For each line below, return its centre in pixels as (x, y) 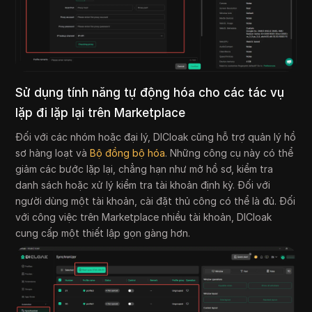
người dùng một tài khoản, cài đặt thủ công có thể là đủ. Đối (156, 201)
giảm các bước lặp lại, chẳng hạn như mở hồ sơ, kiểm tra (145, 169)
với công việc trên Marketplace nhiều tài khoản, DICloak (144, 217)
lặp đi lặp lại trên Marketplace (101, 113)
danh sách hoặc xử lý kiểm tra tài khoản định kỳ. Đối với (143, 185)
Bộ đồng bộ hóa (128, 153)
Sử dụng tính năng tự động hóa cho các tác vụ (150, 93)
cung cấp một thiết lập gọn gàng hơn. (103, 233)
